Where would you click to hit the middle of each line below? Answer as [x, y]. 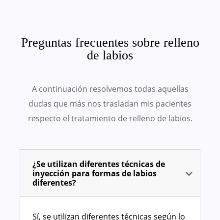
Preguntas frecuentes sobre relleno [110, 43]
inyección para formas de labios [95, 174]
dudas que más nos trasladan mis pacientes [110, 104]
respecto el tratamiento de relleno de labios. [110, 119]
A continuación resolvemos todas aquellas [110, 89]
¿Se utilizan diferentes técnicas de [99, 164]
